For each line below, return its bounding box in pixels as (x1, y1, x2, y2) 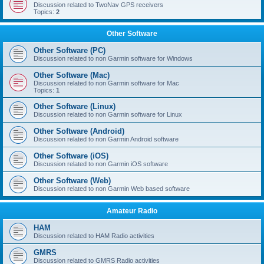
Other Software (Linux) (34, 101, 115, 111)
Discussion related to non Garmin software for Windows (34, 54, 193, 62)
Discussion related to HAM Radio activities (34, 232, 154, 239)
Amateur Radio (107, 206, 157, 215)
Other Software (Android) (34, 126, 124, 136)
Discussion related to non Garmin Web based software (34, 184, 190, 192)
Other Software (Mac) (34, 70, 110, 80)
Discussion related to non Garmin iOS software (34, 160, 168, 167)
